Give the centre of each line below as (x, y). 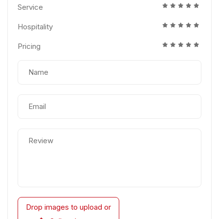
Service (30, 7)
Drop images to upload (64, 207)
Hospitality (35, 27)
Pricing (29, 46)
